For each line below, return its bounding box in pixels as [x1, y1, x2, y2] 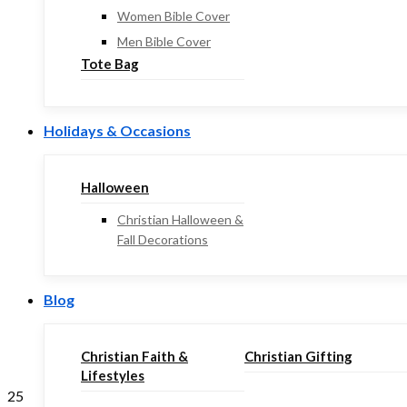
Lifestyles [81, 367, 144, 383]
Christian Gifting [244, 348, 352, 364]
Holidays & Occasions [44, 122, 191, 139]
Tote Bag [81, 55, 139, 72]
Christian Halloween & [117, 212, 243, 227]
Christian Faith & [81, 348, 188, 364]
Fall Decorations [117, 232, 208, 247]
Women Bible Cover [117, 8, 230, 24]
